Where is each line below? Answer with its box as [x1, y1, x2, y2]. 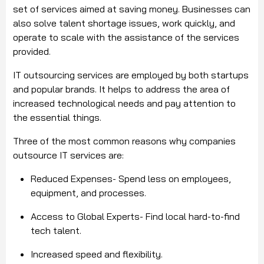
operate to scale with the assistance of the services [13, 31, 239, 44]
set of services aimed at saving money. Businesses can [13, 3, 250, 15]
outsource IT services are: [13, 149, 124, 161]
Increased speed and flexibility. [31, 248, 163, 260]
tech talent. [31, 225, 81, 237]
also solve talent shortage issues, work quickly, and [13, 17, 235, 29]
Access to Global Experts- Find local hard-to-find [31, 210, 240, 223]
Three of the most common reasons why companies [13, 135, 236, 147]
